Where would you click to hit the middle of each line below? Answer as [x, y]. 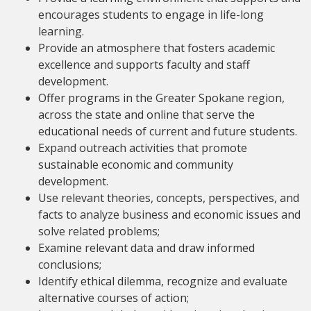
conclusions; [70, 265]
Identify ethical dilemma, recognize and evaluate [163, 281]
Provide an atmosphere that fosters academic [157, 48]
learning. [61, 32]
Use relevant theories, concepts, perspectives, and [169, 198]
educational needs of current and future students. [168, 132]
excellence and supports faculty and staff [144, 65]
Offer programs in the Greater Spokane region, [161, 98]
